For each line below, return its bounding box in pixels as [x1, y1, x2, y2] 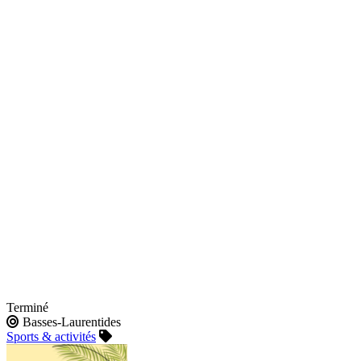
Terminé [6, 301, 48, 315]
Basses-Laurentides [19, 315, 121, 330]
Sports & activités [6, 330, 96, 344]
